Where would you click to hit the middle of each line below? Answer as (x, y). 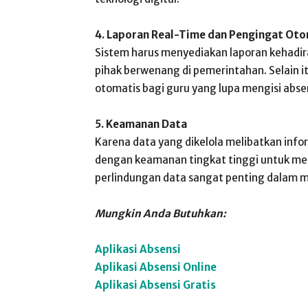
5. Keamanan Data (141, 124)
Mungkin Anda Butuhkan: (161, 213)
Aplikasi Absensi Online (156, 267)
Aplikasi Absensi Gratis (155, 285)
